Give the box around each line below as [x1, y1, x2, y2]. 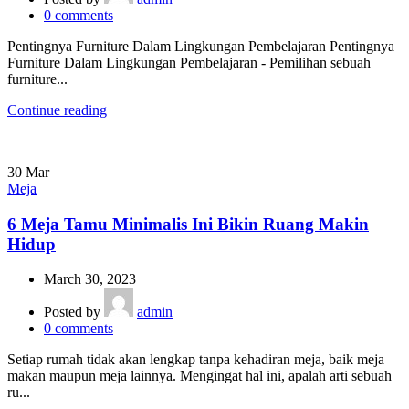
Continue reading [7, 101, 107, 118]
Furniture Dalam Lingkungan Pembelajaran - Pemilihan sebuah [7, 54, 371, 70]
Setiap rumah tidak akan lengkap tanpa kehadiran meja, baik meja [7, 351, 384, 368]
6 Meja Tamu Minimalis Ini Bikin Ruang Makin [7, 214, 369, 234]
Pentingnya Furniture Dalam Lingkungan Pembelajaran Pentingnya [7, 37, 394, 54]
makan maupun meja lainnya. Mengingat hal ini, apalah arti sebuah [7, 368, 392, 384]
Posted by [44, 304, 104, 320]
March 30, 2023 [44, 271, 136, 288]
